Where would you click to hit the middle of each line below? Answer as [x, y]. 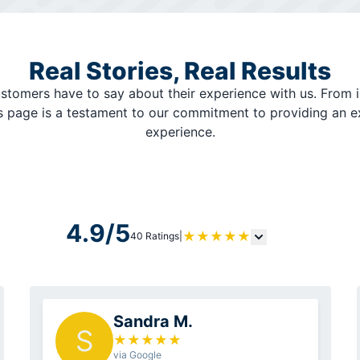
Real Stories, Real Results [180, 71]
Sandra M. [153, 322]
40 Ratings [155, 236]
